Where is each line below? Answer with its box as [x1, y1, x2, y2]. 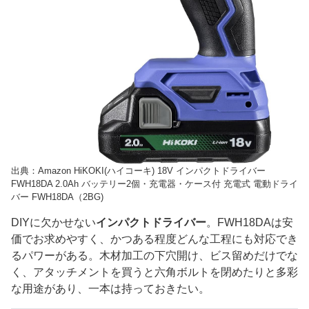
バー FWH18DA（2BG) [11, 192, 103, 203]
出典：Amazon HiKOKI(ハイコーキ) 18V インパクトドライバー [11, 166, 266, 177]
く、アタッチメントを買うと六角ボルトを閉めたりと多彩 [11, 266, 298, 279]
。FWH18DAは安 [206, 217, 293, 229]
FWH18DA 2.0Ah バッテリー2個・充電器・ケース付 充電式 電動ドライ [11, 179, 298, 190]
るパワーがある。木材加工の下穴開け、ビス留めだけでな [11, 250, 298, 262]
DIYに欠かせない [11, 217, 96, 229]
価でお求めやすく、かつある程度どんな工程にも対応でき [11, 233, 298, 246]
